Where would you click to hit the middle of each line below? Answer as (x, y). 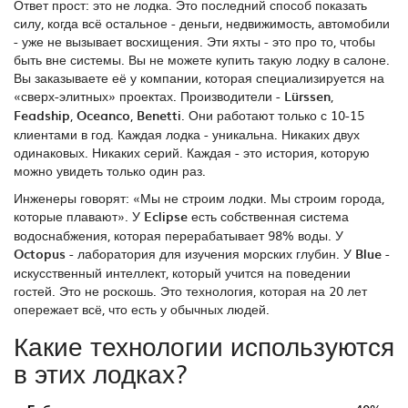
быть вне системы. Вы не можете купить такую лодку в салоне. (202, 60)
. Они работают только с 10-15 (273, 115)
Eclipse (166, 217)
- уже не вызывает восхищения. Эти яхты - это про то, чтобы (194, 41)
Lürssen (307, 97)
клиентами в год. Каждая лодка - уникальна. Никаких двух (187, 134)
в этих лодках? (101, 373)
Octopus (40, 254)
